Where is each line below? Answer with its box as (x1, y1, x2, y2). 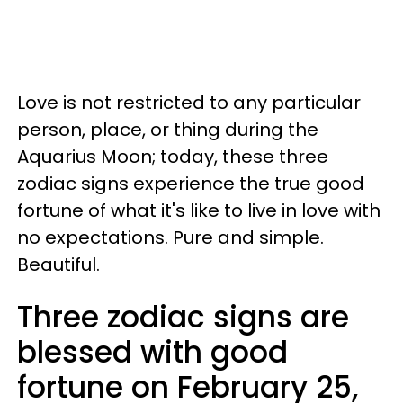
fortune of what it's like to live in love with (17, 198, 381, 223)
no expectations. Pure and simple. (17, 225, 324, 250)
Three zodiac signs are (17, 296, 349, 338)
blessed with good (17, 331, 288, 373)
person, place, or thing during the (17, 117, 318, 142)
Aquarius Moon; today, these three (17, 144, 328, 169)
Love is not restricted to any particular (17, 90, 361, 115)
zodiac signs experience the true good (17, 171, 364, 196)
